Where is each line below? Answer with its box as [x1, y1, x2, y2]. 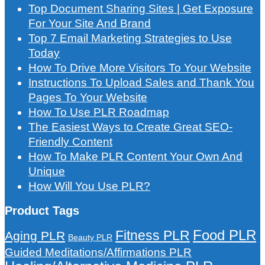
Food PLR [193, 227, 256, 244]
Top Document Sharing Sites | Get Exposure [28, 2, 253, 15]
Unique [28, 165, 65, 178]
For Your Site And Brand [28, 17, 151, 30]
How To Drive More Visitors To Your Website [28, 62, 251, 75]
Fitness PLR [115, 228, 190, 244]
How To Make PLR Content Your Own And [28, 150, 243, 163]
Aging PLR [5, 229, 65, 244]
